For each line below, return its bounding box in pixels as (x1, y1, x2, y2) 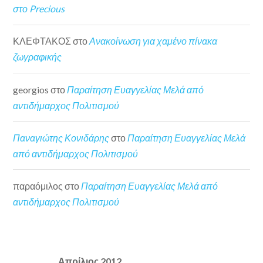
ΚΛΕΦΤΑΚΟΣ (13, 35, 72, 47)
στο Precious (13, 3, 65, 15)
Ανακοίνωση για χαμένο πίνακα (89, 35, 218, 47)
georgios (13, 83, 49, 95)
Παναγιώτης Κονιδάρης (13, 131, 110, 143)
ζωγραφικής (13, 51, 62, 63)
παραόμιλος (13, 180, 63, 191)
